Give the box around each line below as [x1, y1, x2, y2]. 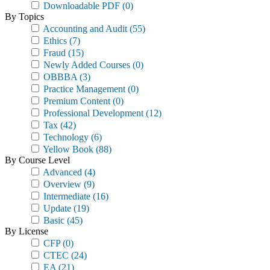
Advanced [41, 167, 82, 177]
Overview [41, 179, 81, 189]
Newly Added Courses [41, 60, 130, 70]
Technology [41, 132, 89, 142]
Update [41, 203, 71, 213]
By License [5, 226, 48, 236]
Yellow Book [41, 144, 93, 154]
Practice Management [41, 84, 125, 94]
